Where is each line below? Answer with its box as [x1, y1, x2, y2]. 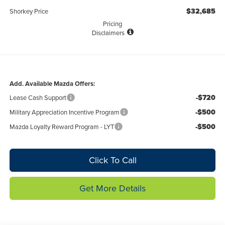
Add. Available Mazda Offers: [9, 78, 95, 88]
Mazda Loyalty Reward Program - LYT [9, 122, 114, 131]
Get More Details [79, 181, 146, 194]
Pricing [103, 19, 122, 28]
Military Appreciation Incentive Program [9, 107, 120, 117]
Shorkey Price [9, 6, 48, 16]
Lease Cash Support [9, 92, 66, 102]
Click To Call [88, 153, 137, 166]
